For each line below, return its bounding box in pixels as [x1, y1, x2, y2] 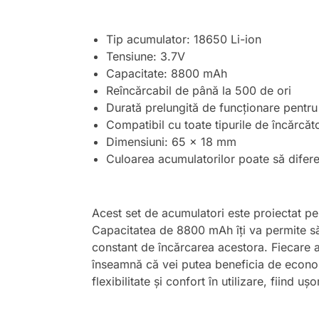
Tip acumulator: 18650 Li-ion [105, 31, 261, 46]
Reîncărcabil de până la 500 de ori [105, 83, 291, 98]
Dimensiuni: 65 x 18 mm [105, 134, 236, 149]
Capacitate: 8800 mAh [105, 66, 227, 80]
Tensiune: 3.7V [105, 48, 185, 63]
